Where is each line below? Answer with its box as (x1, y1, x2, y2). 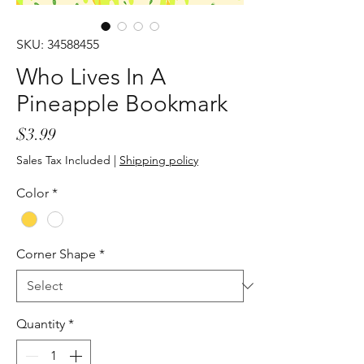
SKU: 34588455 (16, 37, 99, 53)
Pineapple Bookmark (16, 90, 227, 118)
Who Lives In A (16, 63, 166, 91)
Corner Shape (16, 245, 96, 262)
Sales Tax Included (16, 153, 110, 168)
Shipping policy (119, 153, 198, 168)
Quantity (16, 315, 65, 331)
